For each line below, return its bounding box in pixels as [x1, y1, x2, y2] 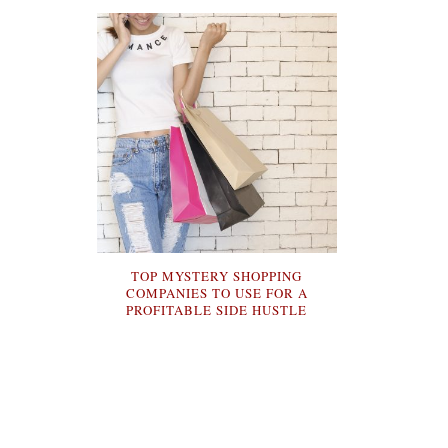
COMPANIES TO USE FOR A [125, 283, 308, 302]
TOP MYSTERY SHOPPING [131, 266, 303, 285]
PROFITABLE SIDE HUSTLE [126, 300, 308, 319]
